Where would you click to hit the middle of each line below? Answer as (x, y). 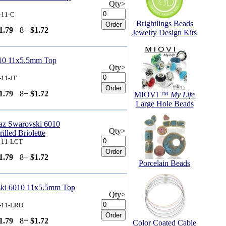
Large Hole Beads (164, 104)
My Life (183, 95)
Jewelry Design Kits (164, 33)
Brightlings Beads (164, 23)
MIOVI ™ (152, 95)
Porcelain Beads (164, 163)
